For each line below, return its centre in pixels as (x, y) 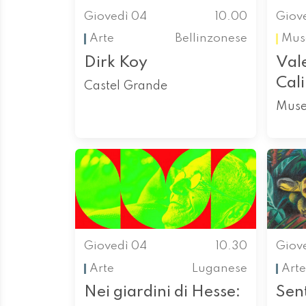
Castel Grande (125, 86)
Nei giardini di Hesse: (162, 292)
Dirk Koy (115, 62)
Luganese (220, 268)
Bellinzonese (211, 39)
